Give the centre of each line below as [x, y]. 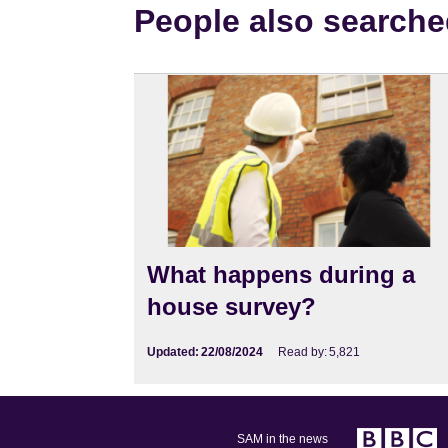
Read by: [303, 351]
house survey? [231, 306]
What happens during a [281, 274]
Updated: [173, 351]
